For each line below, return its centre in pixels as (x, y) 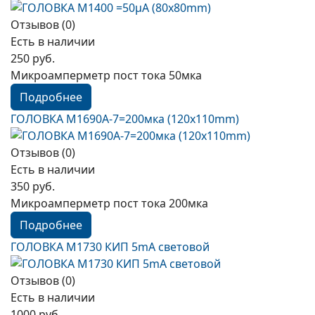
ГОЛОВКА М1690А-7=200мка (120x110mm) (125, 119)
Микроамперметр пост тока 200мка (109, 203)
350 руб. (33, 186)
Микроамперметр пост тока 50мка (106, 75)
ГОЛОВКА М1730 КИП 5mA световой (110, 247)
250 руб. (33, 58)
